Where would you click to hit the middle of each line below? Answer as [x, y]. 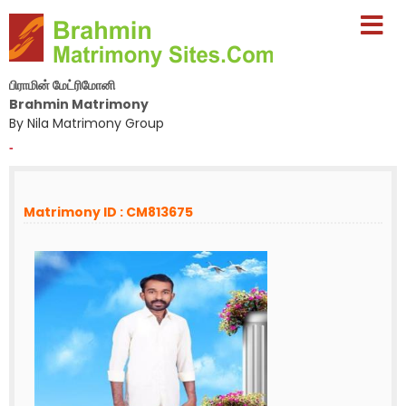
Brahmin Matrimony [79, 104]
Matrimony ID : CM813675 [108, 212]
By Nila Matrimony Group [87, 123]
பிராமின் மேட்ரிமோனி [62, 85]
